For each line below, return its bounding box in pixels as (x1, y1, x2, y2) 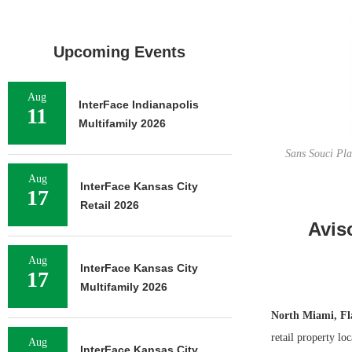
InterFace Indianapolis (79, 98, 199, 111)
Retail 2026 (80, 199, 139, 211)
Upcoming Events (53, 43, 186, 60)
